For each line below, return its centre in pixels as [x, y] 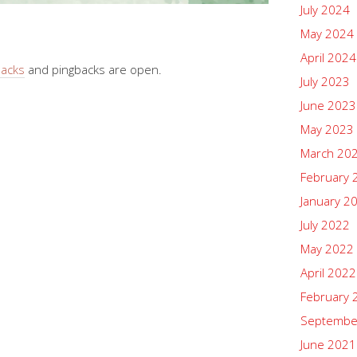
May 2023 [327, 129]
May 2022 [327, 249]
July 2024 [325, 10]
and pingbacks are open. [93, 69]
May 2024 [327, 33]
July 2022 [325, 225]
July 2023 [325, 81]
